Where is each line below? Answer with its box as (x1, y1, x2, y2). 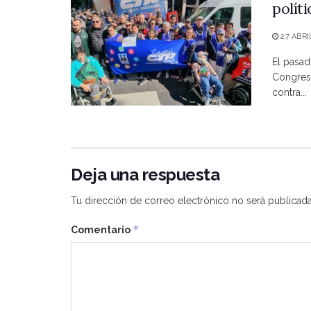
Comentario (71, 224, 133, 236)
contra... (272, 86, 307, 98)
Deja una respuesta (71, 165, 220, 185)
